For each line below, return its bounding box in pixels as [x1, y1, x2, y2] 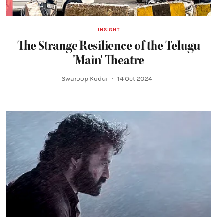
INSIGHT [97, 26, 120, 32]
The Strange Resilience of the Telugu [17, 37, 200, 54]
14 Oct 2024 [117, 74, 152, 83]
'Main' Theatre [73, 51, 144, 68]
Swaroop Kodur [61, 74, 108, 83]
